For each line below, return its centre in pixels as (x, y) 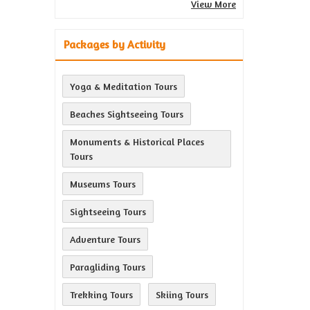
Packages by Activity (115, 44)
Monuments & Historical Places (137, 142)
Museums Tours (103, 184)
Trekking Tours (101, 294)
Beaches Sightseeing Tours (127, 114)
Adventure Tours (105, 239)
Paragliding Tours (108, 267)
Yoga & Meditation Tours (124, 86)
